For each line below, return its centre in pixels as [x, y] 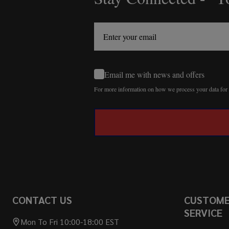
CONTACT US [42, 200]
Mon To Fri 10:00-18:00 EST [70, 222]
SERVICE [203, 213]
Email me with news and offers [154, 74]
